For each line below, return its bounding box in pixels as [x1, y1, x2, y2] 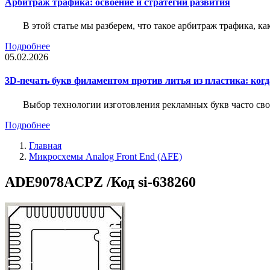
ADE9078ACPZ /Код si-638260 [5, 174, 196, 190]
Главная [29, 140, 61, 151]
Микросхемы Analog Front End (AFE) [29, 151, 182, 162]
